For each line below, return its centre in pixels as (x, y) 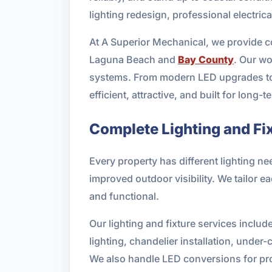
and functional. (124, 196)
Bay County (206, 59)
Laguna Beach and (134, 59)
